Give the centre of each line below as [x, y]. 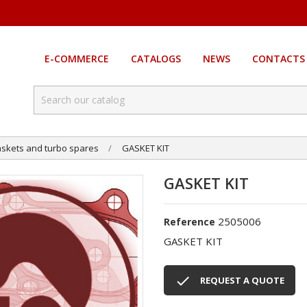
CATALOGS [156, 59]
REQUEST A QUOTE [242, 281]
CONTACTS [278, 59]
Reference [189, 222]
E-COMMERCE [76, 59]
